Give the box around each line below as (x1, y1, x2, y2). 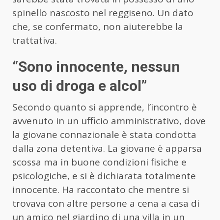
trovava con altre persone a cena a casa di (12, 196, 199, 210)
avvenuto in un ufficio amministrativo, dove (12, 114, 206, 127)
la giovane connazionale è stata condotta (12, 128, 196, 141)
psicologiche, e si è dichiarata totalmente (12, 169, 196, 182)
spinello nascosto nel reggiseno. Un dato (12, 6, 193, 19)
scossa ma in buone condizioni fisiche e (12, 155, 187, 168)
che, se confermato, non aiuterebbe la (12, 20, 183, 33)
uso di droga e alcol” (12, 77, 147, 94)
